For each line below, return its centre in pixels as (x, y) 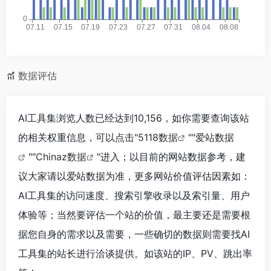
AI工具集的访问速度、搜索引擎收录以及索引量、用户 (134, 196)
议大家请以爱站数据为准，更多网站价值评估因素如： (134, 176)
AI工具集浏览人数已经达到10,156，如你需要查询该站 (134, 118)
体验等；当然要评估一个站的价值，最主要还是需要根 (134, 215)
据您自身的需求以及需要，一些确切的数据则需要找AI (134, 234)
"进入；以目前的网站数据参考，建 (171, 157)
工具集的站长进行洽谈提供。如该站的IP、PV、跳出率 (135, 254)
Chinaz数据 (61, 157)
